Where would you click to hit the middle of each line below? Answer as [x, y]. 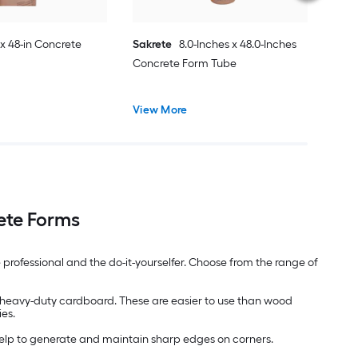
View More [160, 109]
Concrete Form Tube [185, 63]
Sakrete [153, 44]
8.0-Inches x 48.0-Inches [238, 44]
